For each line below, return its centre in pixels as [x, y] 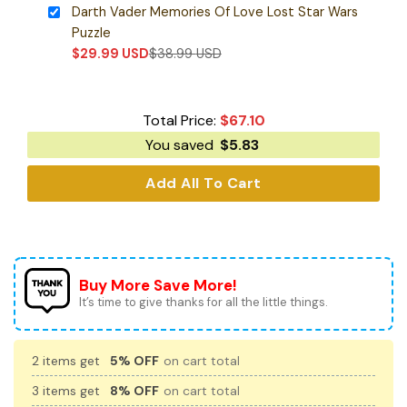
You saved [181, 144]
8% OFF [134, 390]
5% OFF [134, 360]
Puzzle [91, 33]
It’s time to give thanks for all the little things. [203, 302]
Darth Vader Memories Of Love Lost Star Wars [214, 12]
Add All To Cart [203, 183]
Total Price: [181, 120]
